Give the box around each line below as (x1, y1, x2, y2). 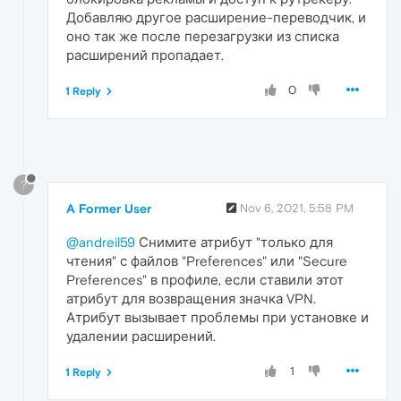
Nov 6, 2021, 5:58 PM (240, 201, 354, 216)
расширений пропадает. (66, 47, 224, 64)
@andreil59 (66, 235, 135, 251)
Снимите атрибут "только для (135, 235, 333, 251)
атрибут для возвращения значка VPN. (66, 291, 316, 307)
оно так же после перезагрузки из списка (66, 29, 339, 45)
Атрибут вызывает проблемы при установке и (66, 310, 369, 326)
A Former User (66, 201, 151, 217)
